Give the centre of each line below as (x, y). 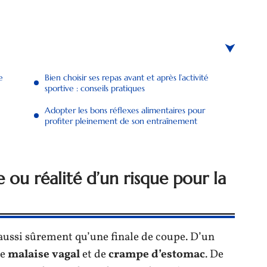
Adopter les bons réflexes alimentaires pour (125, 110)
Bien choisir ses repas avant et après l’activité (127, 77)
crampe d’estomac (157, 254)
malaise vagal (44, 254)
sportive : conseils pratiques (95, 88)
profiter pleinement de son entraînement (121, 121)
